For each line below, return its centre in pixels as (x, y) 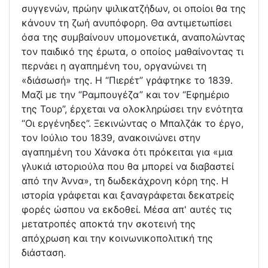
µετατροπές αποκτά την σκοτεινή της (109, 224)
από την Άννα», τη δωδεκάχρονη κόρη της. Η (125, 181)
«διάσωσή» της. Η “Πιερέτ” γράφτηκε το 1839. (127, 80)
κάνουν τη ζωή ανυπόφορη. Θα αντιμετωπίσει (127, 23)
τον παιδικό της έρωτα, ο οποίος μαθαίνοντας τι (133, 52)
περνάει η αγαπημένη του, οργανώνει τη (114, 66)
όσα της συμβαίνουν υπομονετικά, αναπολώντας (133, 37)
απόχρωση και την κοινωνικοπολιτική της (117, 238)
